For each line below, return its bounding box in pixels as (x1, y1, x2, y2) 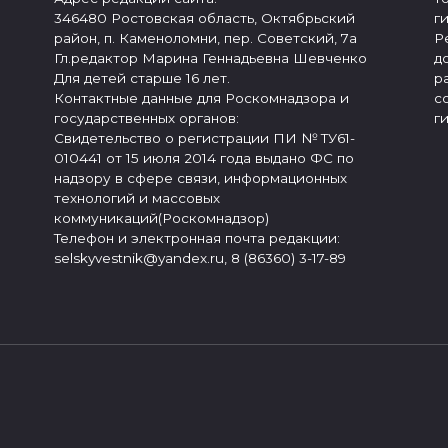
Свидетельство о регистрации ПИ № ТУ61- (54, 130, 355, 147)
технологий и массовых (54, 190, 220, 207)
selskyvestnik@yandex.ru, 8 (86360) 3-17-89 (54, 250, 346, 267)
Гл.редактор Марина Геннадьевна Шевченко (54, 50, 367, 67)
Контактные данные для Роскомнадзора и (54, 90, 349, 107)
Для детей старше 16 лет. (54, 70, 230, 87)
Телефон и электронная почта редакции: (54, 230, 340, 247)
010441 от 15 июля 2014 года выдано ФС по (54, 150, 354, 167)
